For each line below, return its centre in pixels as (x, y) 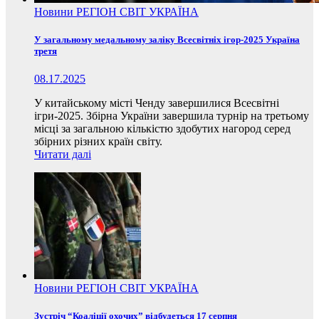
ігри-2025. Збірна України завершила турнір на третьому (172, 115)
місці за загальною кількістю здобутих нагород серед (162, 128)
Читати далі (63, 154)
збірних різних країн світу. (98, 141)
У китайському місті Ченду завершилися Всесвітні (157, 103)
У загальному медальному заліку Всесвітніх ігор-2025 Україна (167, 39)
